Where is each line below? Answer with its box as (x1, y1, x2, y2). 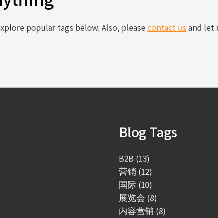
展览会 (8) (119, 192, 157, 203)
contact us (147, 22, 186, 33)
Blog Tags (119, 122, 178, 142)
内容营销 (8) (119, 205, 166, 217)
